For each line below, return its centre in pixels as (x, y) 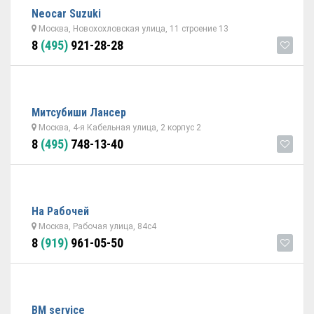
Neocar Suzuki (66, 14)
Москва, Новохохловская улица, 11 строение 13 (132, 29)
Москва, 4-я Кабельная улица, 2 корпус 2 (119, 128)
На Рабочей (60, 211)
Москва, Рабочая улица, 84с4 (96, 226)
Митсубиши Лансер (79, 112)
